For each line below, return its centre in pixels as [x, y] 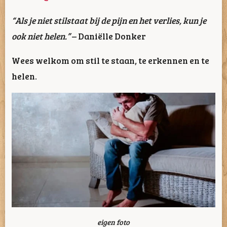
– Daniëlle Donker [108, 36]
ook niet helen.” [41, 36]
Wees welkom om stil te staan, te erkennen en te [110, 60]
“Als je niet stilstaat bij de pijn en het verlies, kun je [109, 20]
